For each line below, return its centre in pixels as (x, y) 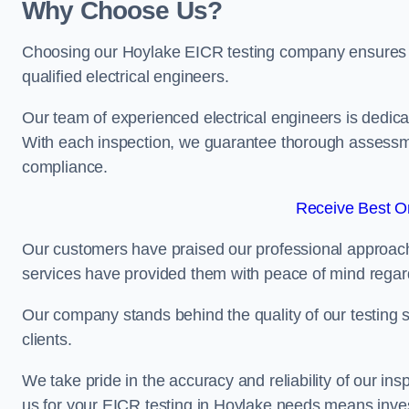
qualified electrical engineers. (126, 77)
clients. (47, 340)
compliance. (65, 167)
